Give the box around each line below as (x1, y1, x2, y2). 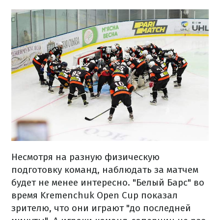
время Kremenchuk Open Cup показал (11, 189, 178, 201)
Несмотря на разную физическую (11, 151, 160, 163)
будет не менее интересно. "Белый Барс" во (11, 176, 204, 188)
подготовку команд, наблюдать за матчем (11, 164, 198, 175)
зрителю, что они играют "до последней (11, 202, 191, 214)
